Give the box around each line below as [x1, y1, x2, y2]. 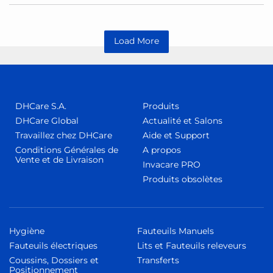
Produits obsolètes [143, 173, 222, 185]
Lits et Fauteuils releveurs [136, 239, 246, 251]
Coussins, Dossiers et [9, 254, 99, 266]
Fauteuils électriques [9, 239, 97, 251]
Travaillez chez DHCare [15, 129, 112, 141]
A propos [143, 144, 181, 155]
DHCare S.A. [15, 100, 66, 112]
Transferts [136, 254, 179, 266]
